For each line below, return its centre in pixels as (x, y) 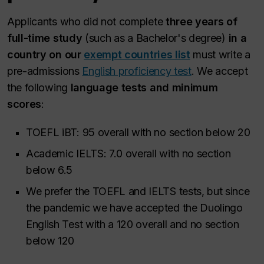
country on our (46, 55)
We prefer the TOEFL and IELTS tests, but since (138, 192)
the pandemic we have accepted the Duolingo (134, 208)
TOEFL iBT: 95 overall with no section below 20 (138, 133)
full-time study (45, 38)
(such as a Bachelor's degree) (155, 38)
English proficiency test (137, 71)
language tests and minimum (144, 88)
